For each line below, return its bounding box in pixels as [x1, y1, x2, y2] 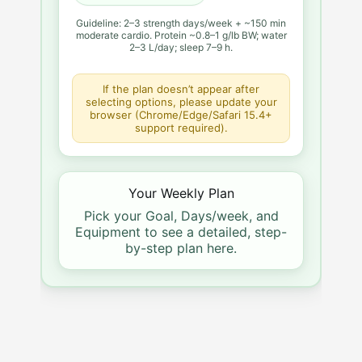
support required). [134, 120, 228, 134]
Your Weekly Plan [128, 184, 234, 201]
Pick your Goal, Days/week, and [83, 207, 279, 224]
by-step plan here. [125, 239, 237, 256]
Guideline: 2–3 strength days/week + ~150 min [76, 16, 286, 29]
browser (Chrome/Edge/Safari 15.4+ [90, 107, 272, 121]
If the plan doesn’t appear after [103, 82, 259, 95]
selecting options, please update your [85, 95, 277, 108]
